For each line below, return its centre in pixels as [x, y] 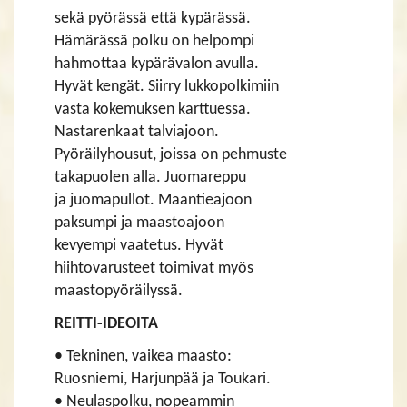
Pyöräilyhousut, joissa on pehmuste [171, 154]
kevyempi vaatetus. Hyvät [139, 245]
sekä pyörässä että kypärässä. [153, 18]
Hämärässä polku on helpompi [154, 41]
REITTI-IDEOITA [106, 323]
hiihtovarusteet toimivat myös [154, 268]
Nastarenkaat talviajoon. [137, 132]
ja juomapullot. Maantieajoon [153, 200]
